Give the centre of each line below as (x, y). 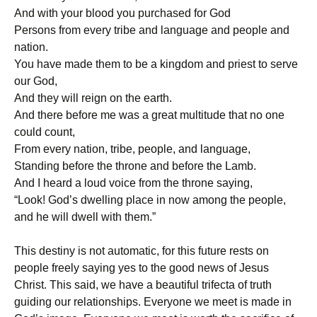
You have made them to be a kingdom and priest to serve (156, 64)
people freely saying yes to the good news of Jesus (142, 268)
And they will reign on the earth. (93, 98)
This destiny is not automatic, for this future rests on (142, 251)
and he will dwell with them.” (85, 217)
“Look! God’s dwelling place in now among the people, (150, 200)
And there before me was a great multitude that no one (149, 115)
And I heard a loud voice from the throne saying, (133, 183)
